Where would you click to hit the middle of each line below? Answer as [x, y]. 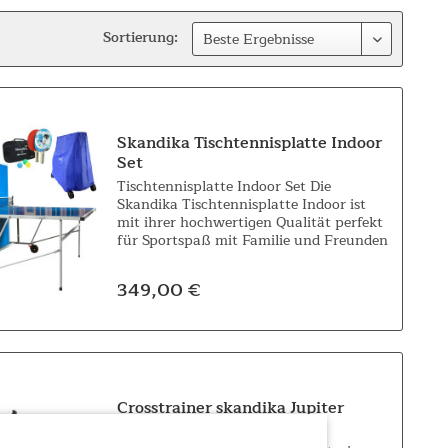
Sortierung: [140, 38]
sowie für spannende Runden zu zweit [243, 259]
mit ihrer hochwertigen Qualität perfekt [250, 223]
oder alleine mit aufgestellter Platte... [240, 277]
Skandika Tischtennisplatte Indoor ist [242, 205]
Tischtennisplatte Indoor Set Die [224, 187]
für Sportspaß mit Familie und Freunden [253, 241]
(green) [144, 427]
